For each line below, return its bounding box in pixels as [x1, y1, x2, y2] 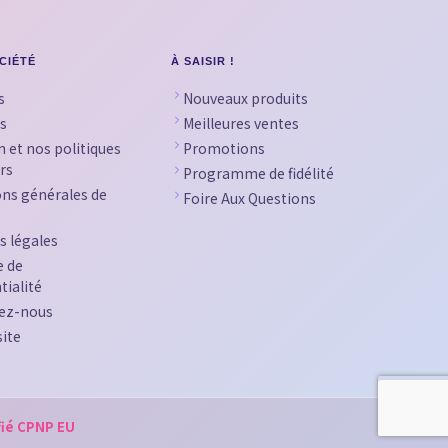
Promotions [182, 137, 265, 158]
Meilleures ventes [182, 112, 299, 133]
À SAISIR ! [170, 54, 236, 67]
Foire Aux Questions [182, 187, 316, 208]
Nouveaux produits [182, 87, 308, 108]
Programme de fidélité [182, 162, 334, 183]
